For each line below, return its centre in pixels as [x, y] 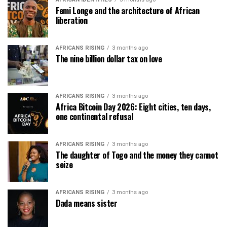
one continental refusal [94, 117]
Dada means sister [87, 203]
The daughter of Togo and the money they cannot [137, 155]
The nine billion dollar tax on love [109, 59]
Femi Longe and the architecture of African [128, 11]
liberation [72, 21]
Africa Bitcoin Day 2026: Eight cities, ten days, [133, 107]
